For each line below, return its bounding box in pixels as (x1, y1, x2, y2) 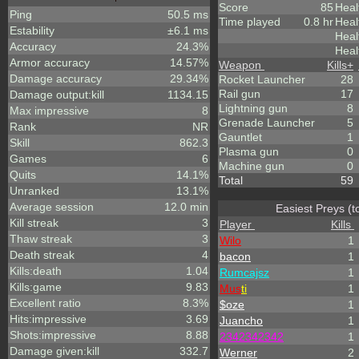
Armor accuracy (10, 56, 90, 69)
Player (220, 218, 252, 231)
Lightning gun (219, 102, 288, 115)
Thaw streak (10, 232, 72, 245)
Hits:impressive (10, 313, 87, 325)
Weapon (219, 58, 261, 71)
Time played (219, 15, 280, 28)
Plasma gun (219, 145, 279, 158)
